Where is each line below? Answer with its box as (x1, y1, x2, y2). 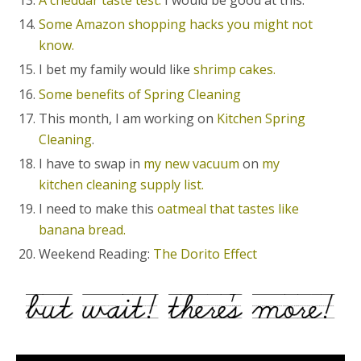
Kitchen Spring (217, 109, 306, 127)
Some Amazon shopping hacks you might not (39, 15, 313, 34)
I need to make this (39, 200, 155, 218)
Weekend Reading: (39, 245, 154, 263)
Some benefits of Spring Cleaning (39, 85, 242, 103)
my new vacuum (143, 154, 240, 172)
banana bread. (39, 221, 130, 239)
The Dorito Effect (153, 245, 258, 263)
